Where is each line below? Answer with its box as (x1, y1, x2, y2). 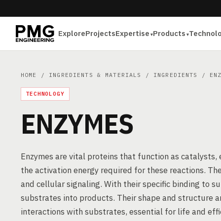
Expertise (115, 29, 150, 38)
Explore (58, 29, 86, 38)
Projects (85, 29, 116, 38)
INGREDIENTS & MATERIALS (49, 71, 142, 78)
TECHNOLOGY (26, 90, 65, 97)
